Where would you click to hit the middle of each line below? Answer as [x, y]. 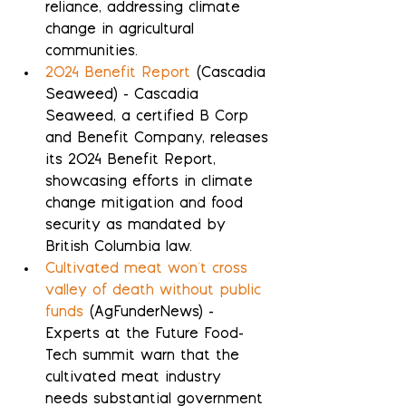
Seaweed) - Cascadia [125, 96]
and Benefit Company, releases [159, 140]
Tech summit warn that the [145, 357]
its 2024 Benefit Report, [133, 161]
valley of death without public [156, 292]
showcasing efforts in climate [152, 183]
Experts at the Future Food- [145, 335]
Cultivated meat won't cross [149, 270]
